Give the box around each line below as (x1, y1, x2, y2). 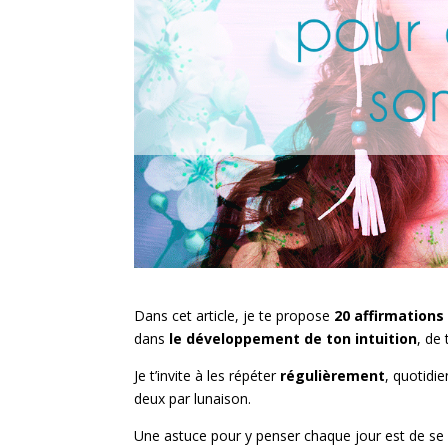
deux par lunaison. (134, 388, 252, 408)
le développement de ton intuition (169, 328, 418, 348)
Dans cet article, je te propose (134, 305, 335, 325)
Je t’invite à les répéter (134, 365, 281, 385)
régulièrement (280, 365, 386, 385)
